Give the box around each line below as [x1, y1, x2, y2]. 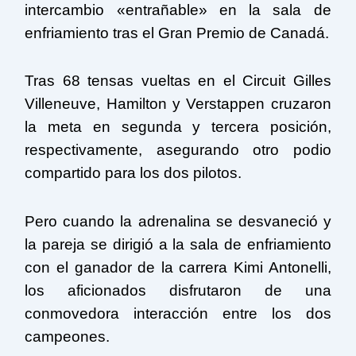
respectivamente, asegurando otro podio [25, 141, 331, 159]
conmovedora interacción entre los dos [25, 304, 331, 322]
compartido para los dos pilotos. [25, 164, 242, 182]
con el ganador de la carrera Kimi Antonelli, [25, 258, 331, 276]
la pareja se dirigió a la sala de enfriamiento [25, 235, 331, 253]
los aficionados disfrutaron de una [25, 281, 331, 299]
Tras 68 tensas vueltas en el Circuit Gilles [25, 72, 331, 90]
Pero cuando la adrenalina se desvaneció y [25, 212, 331, 230]
